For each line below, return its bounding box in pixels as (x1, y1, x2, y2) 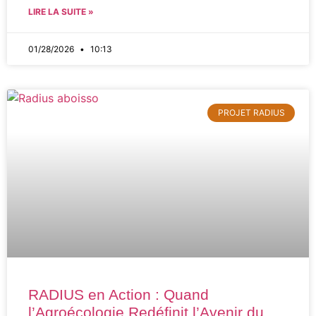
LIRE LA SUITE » (28, 6, 94, 17)
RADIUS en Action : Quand (28, 286, 209, 303)
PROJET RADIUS (217, 107, 285, 119)
